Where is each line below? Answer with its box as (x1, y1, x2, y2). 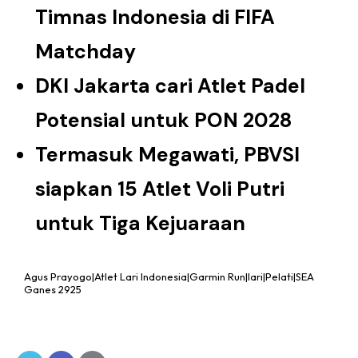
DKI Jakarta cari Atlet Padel (35, 73, 305, 100)
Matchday (35, 38, 136, 66)
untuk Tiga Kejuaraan (35, 210, 245, 237)
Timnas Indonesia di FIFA (35, 4, 275, 31)
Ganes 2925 (24, 282, 82, 296)
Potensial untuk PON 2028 (35, 107, 292, 134)
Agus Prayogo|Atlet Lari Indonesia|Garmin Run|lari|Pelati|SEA (24, 269, 314, 283)
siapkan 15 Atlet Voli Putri (35, 176, 284, 203)
